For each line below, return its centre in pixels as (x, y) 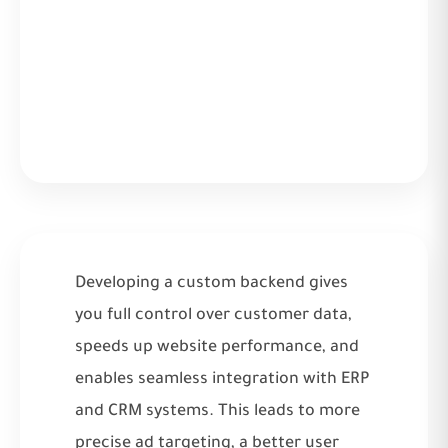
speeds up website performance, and (217, 347)
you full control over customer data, (213, 315)
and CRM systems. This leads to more (217, 411)
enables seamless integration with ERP (222, 379)
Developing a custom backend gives (211, 283)
